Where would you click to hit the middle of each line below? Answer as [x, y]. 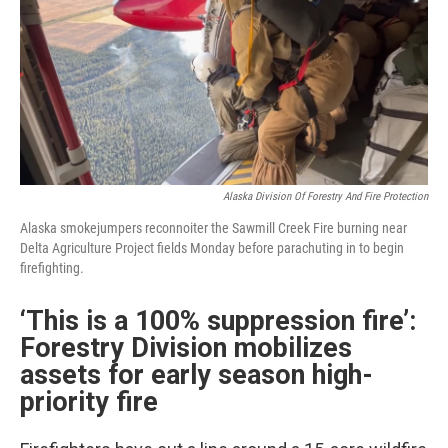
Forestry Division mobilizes [186, 348]
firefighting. [52, 268]
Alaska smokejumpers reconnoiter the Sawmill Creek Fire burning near [213, 228]
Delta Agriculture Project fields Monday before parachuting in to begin [212, 248]
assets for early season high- [196, 375]
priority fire [89, 402]
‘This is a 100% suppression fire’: [218, 321]
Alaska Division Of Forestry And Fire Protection [325, 197]
